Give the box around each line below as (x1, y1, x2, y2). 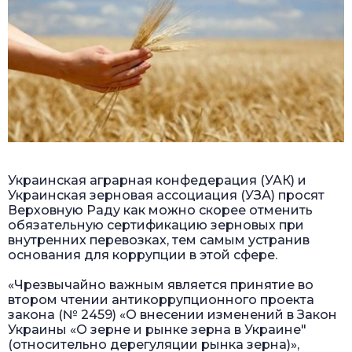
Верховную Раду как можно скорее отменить (8, 202, 313, 218)
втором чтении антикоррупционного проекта (8, 291, 314, 307)
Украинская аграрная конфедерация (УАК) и (8, 172, 306, 188)
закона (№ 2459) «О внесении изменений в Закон (8, 306, 337, 322)
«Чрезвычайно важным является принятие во (8, 277, 313, 292)
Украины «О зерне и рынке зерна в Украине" (8, 321, 306, 337)
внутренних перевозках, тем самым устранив (8, 232, 310, 247)
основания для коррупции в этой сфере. (8, 247, 277, 262)
